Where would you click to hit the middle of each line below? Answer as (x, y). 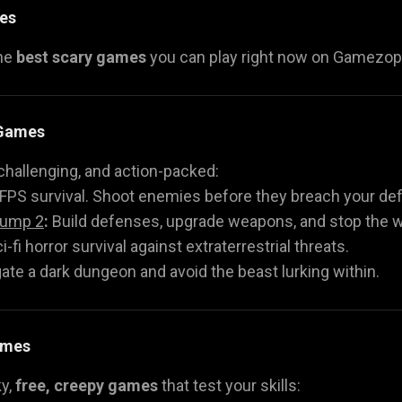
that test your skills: (229, 385)
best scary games (81, 57)
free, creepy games (87, 385)
